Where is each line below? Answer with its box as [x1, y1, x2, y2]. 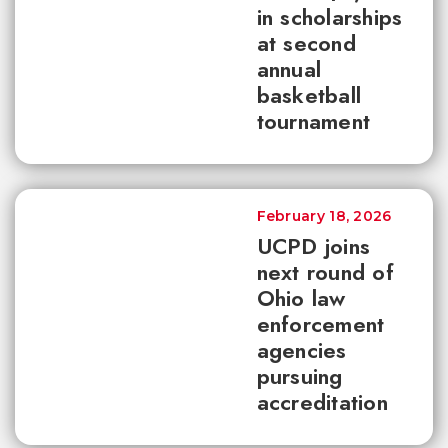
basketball [256, 78, 361, 111]
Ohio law [256, 281, 346, 314]
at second [256, 26, 356, 59]
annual [256, 52, 321, 85]
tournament [256, 104, 370, 137]
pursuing [256, 359, 343, 392]
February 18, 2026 [256, 206, 392, 225]
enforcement [256, 307, 385, 340]
